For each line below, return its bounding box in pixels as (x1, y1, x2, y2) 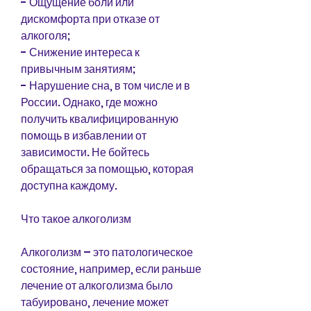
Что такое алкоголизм (21, 210, 131, 227)
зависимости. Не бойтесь (21, 144, 149, 160)
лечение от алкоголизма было (21, 277, 173, 294)
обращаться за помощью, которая (21, 160, 194, 177)
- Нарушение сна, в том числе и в (21, 77, 190, 94)
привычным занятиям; (21, 60, 135, 77)
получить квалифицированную (21, 110, 178, 127)
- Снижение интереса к (21, 44, 140, 60)
